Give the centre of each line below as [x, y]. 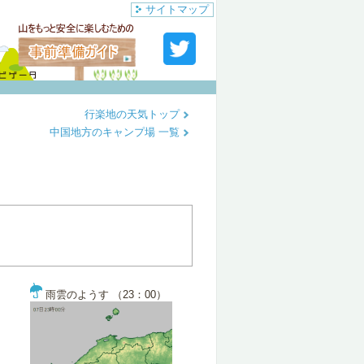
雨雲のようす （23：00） [104, 295]
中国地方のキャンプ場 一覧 [116, 132]
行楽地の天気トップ [134, 114]
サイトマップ [177, 9]
